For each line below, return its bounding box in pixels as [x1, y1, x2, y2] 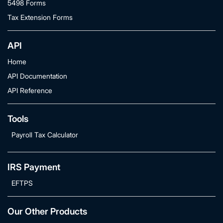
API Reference [7, 86, 52, 95]
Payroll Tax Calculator [11, 130, 78, 139]
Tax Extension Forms [7, 13, 73, 21]
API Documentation [7, 72, 67, 80]
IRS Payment [7, 162, 60, 172]
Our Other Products [7, 206, 87, 217]
